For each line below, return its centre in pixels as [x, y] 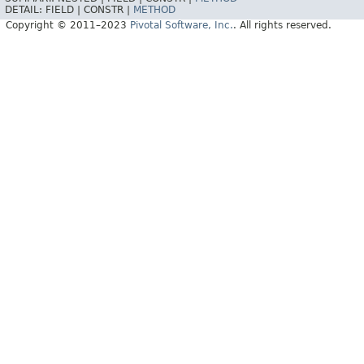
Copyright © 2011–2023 [68, 26]
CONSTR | [108, 10]
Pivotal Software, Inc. [182, 26]
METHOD [154, 10]
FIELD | [65, 10]
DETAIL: [25, 10]
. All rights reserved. [282, 26]
